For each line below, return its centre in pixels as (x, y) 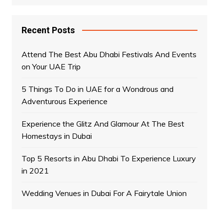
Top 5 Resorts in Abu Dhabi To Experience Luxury (109, 158)
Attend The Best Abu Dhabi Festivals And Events (109, 54)
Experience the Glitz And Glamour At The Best (103, 123)
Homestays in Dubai (56, 136)
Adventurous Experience (64, 101)
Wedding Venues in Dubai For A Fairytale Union (104, 193)
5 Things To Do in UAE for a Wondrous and (97, 89)
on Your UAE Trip (51, 66)
